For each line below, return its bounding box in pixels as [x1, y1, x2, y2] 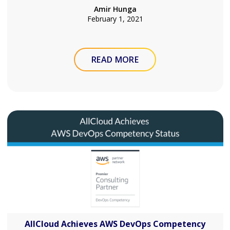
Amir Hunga [93, 4, 137, 14]
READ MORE [91, 54, 139, 65]
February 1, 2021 [87, 14, 143, 24]
